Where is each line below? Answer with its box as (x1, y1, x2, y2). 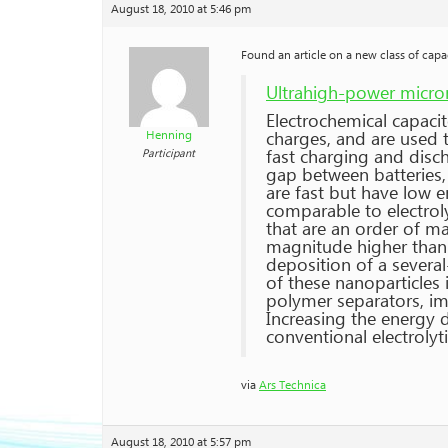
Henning (145, 126, 192, 145)
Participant (142, 145, 195, 162)
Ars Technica (259, 376, 326, 395)
